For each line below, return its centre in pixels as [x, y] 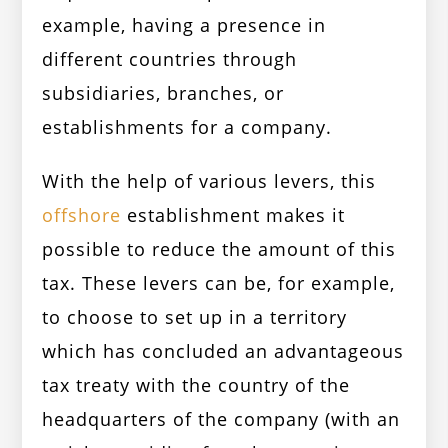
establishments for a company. [187, 127]
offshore [82, 215]
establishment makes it [233, 215]
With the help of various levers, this [209, 181]
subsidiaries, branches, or [163, 93]
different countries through [170, 59]
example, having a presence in [184, 25]
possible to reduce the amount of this [219, 249]
